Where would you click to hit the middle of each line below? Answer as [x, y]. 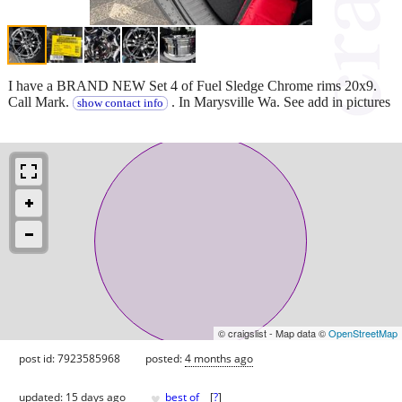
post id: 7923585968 [70, 358]
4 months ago [219, 358]
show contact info [120, 103]
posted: [165, 358]
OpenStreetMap [363, 332]
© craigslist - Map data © [273, 332]
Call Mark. [40, 101]
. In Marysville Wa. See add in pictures [279, 101]
